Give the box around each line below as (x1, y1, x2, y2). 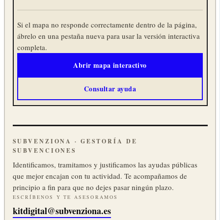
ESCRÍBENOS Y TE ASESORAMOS (12, 193, 118, 201)
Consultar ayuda (83, 83, 137, 94)
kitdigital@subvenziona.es (12, 204, 111, 218)
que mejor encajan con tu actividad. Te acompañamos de (12, 171, 187, 181)
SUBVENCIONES (12, 146, 77, 155)
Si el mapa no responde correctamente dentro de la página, (17, 20, 197, 30)
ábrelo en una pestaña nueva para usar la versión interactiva (17, 31, 200, 41)
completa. (17, 42, 47, 53)
